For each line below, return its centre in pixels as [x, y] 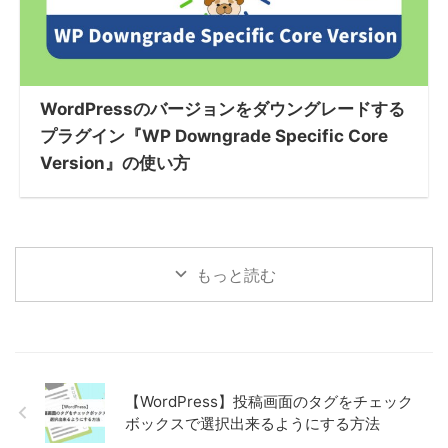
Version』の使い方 [115, 162]
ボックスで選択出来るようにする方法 [252, 423]
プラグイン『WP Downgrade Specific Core [214, 135]
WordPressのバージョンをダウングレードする [222, 108]
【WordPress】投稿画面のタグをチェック [269, 401]
